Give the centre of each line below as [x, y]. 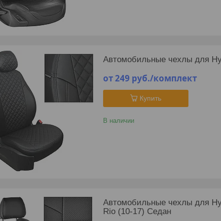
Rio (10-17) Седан [137, 211]
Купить [150, 98]
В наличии [119, 120]
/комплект [173, 78]
